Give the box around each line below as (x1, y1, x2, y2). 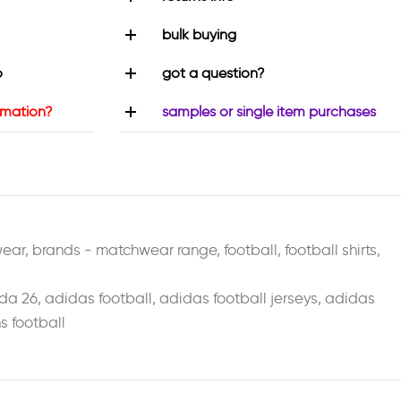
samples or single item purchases (161, 103, 376, 120)
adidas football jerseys (159, 289, 318, 307)
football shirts (285, 241, 377, 259)
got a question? (161, 64, 265, 81)
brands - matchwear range (32, 241, 217, 259)
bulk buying (161, 26, 236, 43)
